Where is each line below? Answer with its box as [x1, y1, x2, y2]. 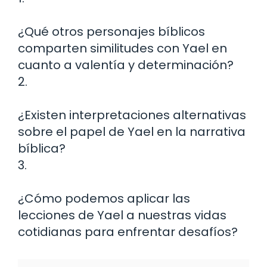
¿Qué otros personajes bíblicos [18, 23, 205, 41]
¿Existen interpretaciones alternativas [18, 107, 246, 124]
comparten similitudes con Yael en [18, 40, 227, 57]
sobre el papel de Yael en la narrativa [18, 123, 246, 141]
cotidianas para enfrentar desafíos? [18, 223, 238, 241]
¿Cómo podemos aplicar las [18, 190, 190, 207]
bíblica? [18, 140, 66, 157]
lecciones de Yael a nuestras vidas [18, 207, 226, 224]
